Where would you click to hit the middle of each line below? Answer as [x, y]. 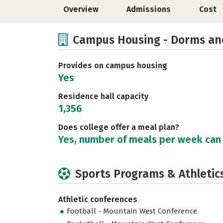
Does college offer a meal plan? [119, 127]
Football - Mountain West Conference [132, 211]
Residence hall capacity [103, 96]
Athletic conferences [98, 199]
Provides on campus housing [113, 65]
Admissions [149, 9]
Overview [81, 9]
